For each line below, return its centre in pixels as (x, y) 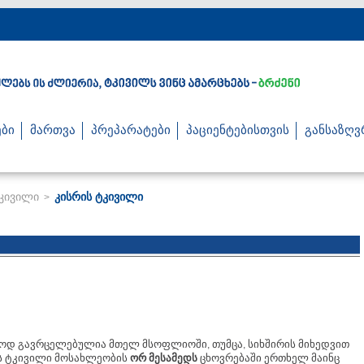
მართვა (53, 131)
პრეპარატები (131, 131)
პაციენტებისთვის (238, 131)
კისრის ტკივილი (99, 197)
